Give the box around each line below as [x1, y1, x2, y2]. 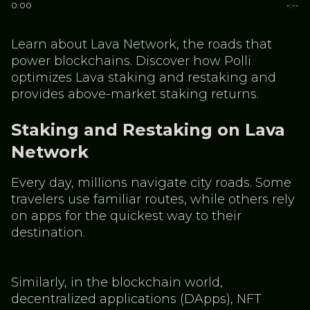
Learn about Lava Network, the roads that [11, 37, 272, 52]
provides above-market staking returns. [11, 86, 259, 102]
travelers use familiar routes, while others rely [11, 192, 295, 207]
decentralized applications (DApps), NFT [11, 291, 262, 307]
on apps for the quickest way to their [11, 208, 241, 224]
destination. [11, 225, 85, 240]
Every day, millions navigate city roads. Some [11, 175, 291, 190]
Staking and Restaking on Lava [11, 120, 285, 140]
